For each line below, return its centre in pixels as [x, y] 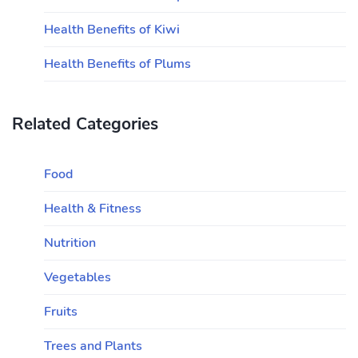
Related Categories [85, 124]
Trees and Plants [93, 346]
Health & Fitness [93, 209]
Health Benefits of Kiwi [112, 30]
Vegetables [78, 277]
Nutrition [70, 243]
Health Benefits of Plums [117, 64]
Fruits [61, 312]
